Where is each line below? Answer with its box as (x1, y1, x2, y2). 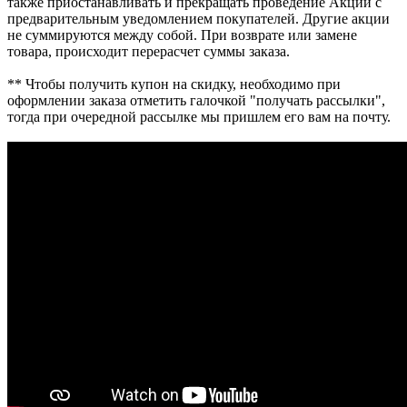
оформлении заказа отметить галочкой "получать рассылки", (7, 92, 385, 108)
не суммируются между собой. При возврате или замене (7, 26, 357, 43)
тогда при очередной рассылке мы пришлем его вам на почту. (7, 108, 391, 124)
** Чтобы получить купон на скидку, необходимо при (7, 75, 341, 92)
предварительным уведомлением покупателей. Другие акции (7, 10, 390, 26)
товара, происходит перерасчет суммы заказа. (7, 43, 290, 59)
